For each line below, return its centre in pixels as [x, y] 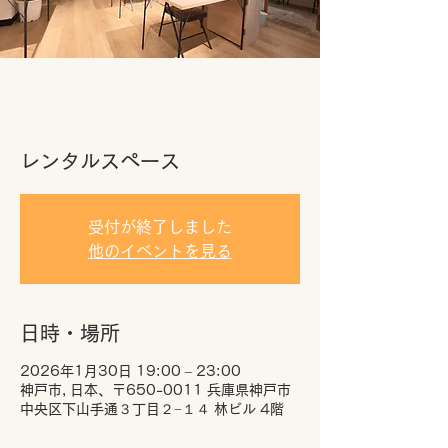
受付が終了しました [160, 227]
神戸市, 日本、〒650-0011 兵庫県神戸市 [155, 390]
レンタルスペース [100, 161]
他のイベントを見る [160, 251]
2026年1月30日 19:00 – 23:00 [130, 371]
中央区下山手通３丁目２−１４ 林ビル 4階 [152, 409]
